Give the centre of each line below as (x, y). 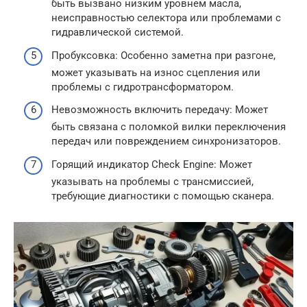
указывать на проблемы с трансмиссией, (152, 181)
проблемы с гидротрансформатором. (143, 87)
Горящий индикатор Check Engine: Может (152, 164)
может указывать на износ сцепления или (156, 72)
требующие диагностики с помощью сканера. (163, 196)
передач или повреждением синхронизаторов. (166, 142)
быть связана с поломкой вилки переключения (169, 127)
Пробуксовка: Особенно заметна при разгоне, (163, 55)
